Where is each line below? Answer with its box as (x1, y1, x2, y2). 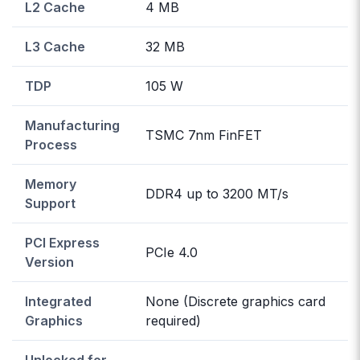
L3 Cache (25, 38, 85, 55)
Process (25, 136, 77, 153)
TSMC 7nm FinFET (145, 126, 262, 143)
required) (145, 312, 201, 329)
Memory (25, 175, 76, 192)
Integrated (25, 292, 92, 309)
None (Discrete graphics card (145, 292, 325, 309)
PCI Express (25, 234, 100, 251)
